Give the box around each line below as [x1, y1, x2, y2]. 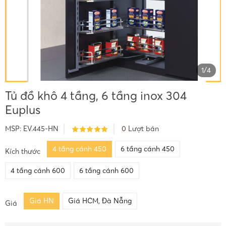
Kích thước [5, 147, 40, 156]
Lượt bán [126, 124, 159, 134]
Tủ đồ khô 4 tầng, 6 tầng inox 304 [5, 88, 187, 103]
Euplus [5, 102, 40, 118]
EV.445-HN [23, 124, 59, 134]
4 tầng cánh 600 [10, 166, 65, 176]
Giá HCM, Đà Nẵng [68, 196, 132, 205]
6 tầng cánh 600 [79, 166, 134, 176]
